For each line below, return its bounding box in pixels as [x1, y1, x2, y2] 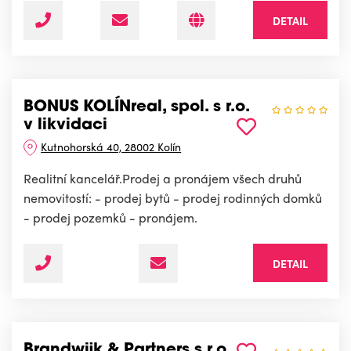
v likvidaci [24, 118, 107, 134]
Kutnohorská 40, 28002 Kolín [41, 139, 182, 155]
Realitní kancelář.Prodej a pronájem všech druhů [24, 169, 302, 188]
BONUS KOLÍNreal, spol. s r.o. [24, 100, 249, 116]
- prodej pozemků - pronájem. [24, 208, 197, 227]
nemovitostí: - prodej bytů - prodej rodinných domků [24, 189, 322, 208]
